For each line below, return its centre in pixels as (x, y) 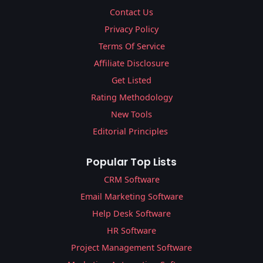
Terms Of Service (131, 46)
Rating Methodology (131, 97)
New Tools (131, 114)
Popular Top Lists (131, 162)
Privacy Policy (131, 29)
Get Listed (131, 80)
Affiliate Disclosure (131, 63)
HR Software (131, 231)
